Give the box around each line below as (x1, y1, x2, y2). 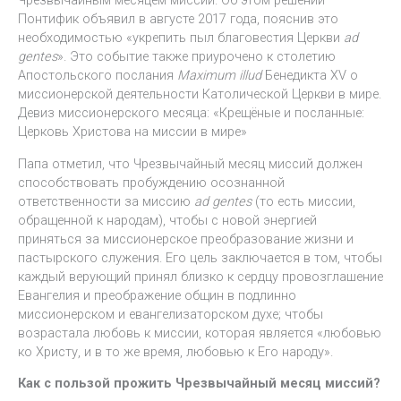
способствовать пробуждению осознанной (18, 174, 285, 191)
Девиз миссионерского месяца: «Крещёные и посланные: (18, 105, 364, 122)
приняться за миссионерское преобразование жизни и (18, 230, 354, 247)
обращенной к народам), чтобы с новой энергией (18, 211, 317, 228)
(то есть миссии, (252, 192, 355, 209)
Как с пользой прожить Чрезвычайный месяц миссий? (18, 375, 380, 392)
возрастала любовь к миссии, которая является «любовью (18, 324, 381, 341)
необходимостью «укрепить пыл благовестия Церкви (18, 30, 344, 47)
